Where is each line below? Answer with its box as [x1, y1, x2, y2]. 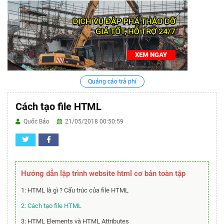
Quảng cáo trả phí [87, 77, 136, 85]
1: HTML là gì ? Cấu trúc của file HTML [21, 186, 128, 194]
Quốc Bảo [22, 117, 57, 125]
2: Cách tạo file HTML [21, 201, 81, 209]
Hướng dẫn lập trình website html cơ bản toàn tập [21, 168, 185, 178]
